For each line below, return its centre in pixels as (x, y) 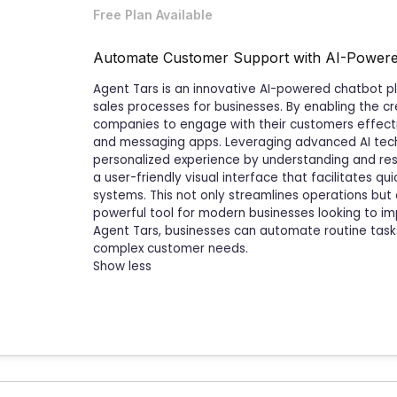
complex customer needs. (171, 248)
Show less (122, 266)
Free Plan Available (153, 14)
